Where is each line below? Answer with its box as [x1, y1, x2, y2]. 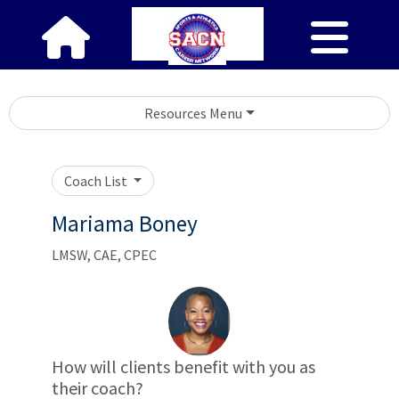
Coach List [63, 172, 130, 190]
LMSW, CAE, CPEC [52, 246, 157, 264]
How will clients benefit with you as [52, 355, 315, 378]
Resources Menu [144, 104, 243, 122]
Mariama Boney [52, 209, 198, 238]
